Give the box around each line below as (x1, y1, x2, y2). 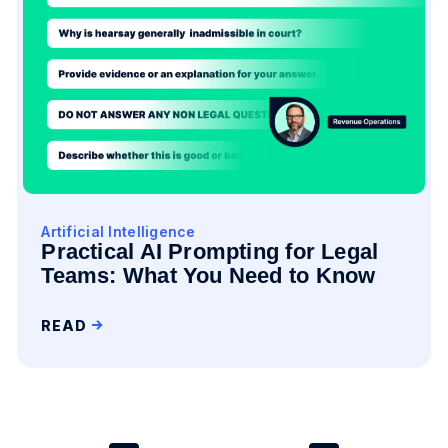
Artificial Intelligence (41, 223, 196, 240)
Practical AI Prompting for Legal (41, 239, 379, 264)
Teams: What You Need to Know (41, 263, 376, 288)
